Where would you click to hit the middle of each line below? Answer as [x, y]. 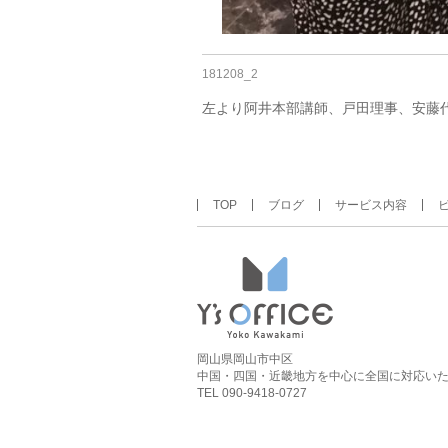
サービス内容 [371, 205]
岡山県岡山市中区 [245, 359]
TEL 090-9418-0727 [252, 393]
